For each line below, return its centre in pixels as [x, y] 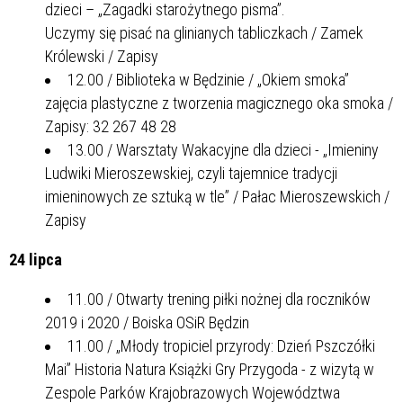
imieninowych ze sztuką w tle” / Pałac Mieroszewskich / [217, 196]
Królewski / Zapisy [102, 56]
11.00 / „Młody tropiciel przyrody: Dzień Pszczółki [221, 345]
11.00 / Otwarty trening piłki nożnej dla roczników [219, 299]
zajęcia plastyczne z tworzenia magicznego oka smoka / [219, 103]
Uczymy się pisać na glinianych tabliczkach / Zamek [204, 32]
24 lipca [36, 259]
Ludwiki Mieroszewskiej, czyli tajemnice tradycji [191, 173]
